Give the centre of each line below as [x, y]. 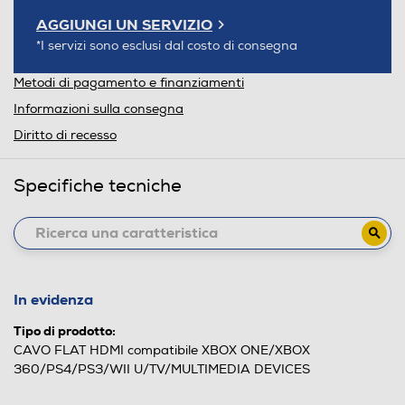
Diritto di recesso [65, 135]
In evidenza [53, 299]
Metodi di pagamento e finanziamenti [129, 82]
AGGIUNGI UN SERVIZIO [124, 24]
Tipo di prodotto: [65, 330]
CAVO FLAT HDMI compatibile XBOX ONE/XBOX [162, 350]
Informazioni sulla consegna [99, 108]
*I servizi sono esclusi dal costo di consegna [167, 45]
